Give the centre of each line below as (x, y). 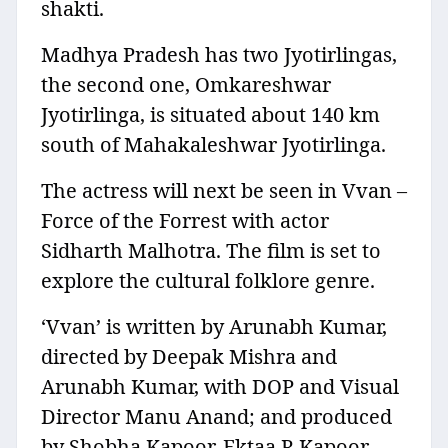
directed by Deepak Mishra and (189, 357)
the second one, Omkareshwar (186, 85)
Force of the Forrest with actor (185, 221)
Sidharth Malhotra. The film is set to (211, 251)
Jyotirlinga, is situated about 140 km (210, 115)
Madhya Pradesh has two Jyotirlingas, (219, 55)
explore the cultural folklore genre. (208, 281)
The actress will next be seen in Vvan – (224, 191)
